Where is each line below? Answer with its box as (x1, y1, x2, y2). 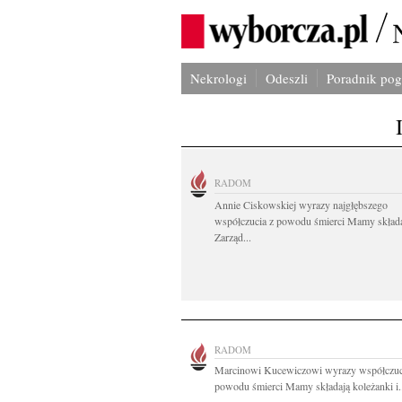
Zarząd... (214, 230, 251, 244)
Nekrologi (190, 69, 247, 87)
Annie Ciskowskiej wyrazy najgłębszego (214, 197, 388, 212)
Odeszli (266, 69, 308, 87)
